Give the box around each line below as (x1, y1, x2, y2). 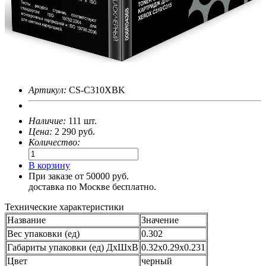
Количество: (28, 137, 80, 147)
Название (7, 214, 46, 225)
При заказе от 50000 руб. (28, 170, 129, 181)
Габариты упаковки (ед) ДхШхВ (7, 242, 138, 252)
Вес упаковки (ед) (7, 228, 80, 239)
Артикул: (28, 84, 66, 95)
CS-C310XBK (66, 84, 125, 95)
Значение (141, 214, 179, 225)
